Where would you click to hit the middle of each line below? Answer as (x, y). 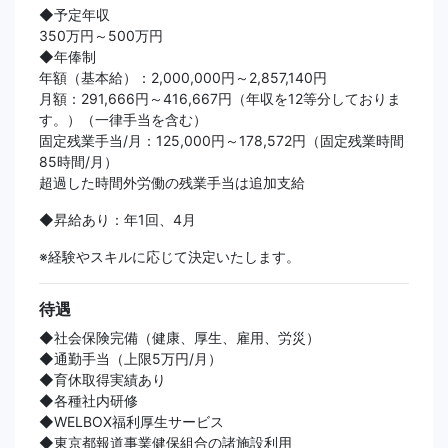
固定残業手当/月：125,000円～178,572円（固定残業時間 (221, 141)
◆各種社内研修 (88, 401)
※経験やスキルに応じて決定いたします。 (169, 257)
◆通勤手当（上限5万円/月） (130, 359)
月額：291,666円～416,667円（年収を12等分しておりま (220, 99)
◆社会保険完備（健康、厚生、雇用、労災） (179, 338)
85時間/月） (78, 162)
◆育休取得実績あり (102, 380)
